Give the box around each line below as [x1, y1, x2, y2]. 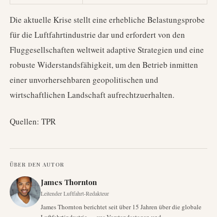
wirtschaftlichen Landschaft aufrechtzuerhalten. [10, 89, 174, 100]
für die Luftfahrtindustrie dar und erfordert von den [10, 29, 185, 40]
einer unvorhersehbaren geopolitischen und [10, 74, 158, 85]
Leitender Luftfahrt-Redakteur [41, 189, 109, 197]
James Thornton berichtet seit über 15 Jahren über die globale [41, 202, 201, 211]
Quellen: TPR [10, 116, 56, 127]
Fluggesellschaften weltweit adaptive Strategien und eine [10, 44, 204, 55]
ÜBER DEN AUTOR [10, 161, 64, 168]
